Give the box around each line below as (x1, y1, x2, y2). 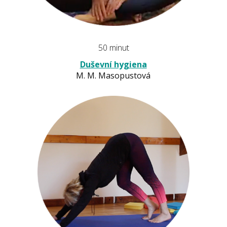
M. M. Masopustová (76, 69, 151, 81)
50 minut (98, 42, 129, 53)
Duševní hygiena (80, 58, 147, 70)
